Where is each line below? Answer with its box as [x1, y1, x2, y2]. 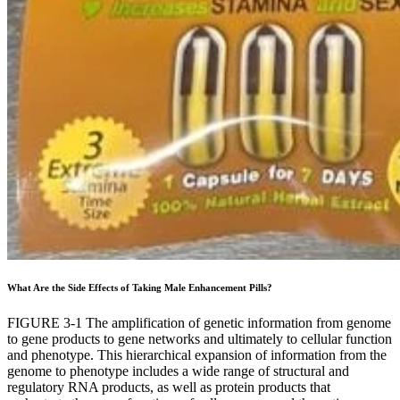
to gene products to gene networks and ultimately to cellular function [7, 331, 392, 347]
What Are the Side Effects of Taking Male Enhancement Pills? [7, 282, 272, 294]
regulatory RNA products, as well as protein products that [7, 379, 330, 396]
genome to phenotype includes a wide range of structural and [7, 363, 349, 379]
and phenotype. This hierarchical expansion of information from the [7, 347, 387, 363]
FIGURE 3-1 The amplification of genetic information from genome [7, 315, 391, 331]
